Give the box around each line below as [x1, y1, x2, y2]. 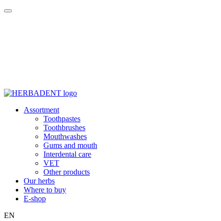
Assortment [24, 106, 59, 114]
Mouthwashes [43, 132, 87, 141]
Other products [43, 168, 90, 176]
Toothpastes [43, 114, 80, 123]
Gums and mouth [43, 141, 97, 149]
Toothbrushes [43, 123, 85, 132]
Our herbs [24, 177, 55, 185]
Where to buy [24, 185, 66, 194]
